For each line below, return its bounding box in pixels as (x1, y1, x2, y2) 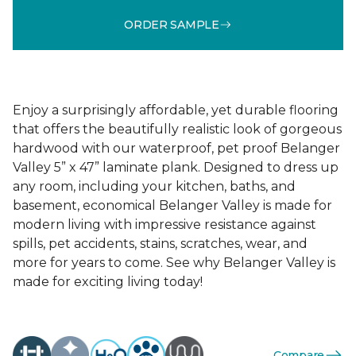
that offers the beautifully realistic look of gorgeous (13, 122, 342, 137)
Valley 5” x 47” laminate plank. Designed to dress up (13, 160, 339, 175)
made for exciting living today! (13, 274, 203, 289)
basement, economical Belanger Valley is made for (13, 198, 332, 213)
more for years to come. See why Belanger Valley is (13, 255, 335, 270)
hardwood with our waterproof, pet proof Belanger (13, 141, 340, 156)
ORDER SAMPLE (124, 17, 219, 32)
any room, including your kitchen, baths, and (13, 179, 296, 194)
